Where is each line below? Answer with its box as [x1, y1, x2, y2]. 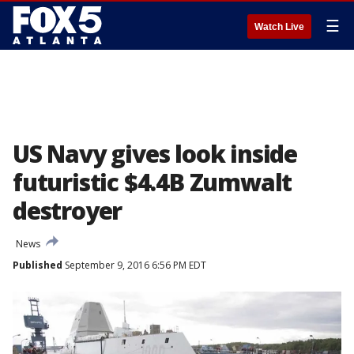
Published [13, 258, 62, 272]
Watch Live [254, 21, 304, 32]
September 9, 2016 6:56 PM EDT [62, 258, 206, 272]
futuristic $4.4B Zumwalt [13, 166, 292, 198]
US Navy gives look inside [13, 137, 297, 170]
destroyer [13, 194, 122, 227]
